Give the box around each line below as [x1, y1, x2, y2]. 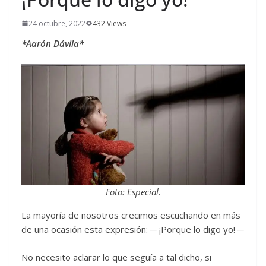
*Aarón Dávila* [21, 37, 84, 49]
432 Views [93, 18, 126, 28]
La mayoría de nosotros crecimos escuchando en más [21, 209, 240, 221]
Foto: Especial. [105, 186, 161, 198]
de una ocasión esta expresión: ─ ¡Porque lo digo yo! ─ [21, 223, 244, 236]
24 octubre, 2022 [28, 18, 85, 28]
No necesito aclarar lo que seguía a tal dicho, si [21, 251, 211, 263]
